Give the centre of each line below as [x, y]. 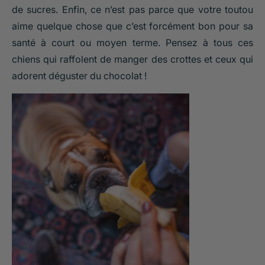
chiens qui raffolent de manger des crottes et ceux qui [132, 59]
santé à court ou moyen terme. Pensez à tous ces [132, 42]
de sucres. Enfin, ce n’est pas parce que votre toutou [132, 9]
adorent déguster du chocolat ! [79, 75]
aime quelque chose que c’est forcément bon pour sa [132, 26]
